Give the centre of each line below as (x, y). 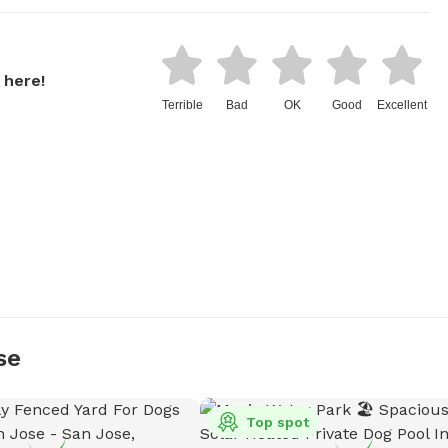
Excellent (402, 105)
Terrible (182, 105)
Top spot (277, 422)
